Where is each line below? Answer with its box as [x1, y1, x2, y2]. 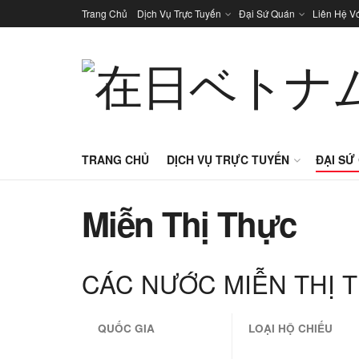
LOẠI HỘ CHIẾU [248, 321, 333, 336]
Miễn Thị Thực [82, 200, 296, 248]
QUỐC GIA [98, 321, 155, 336]
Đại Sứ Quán [239, 6, 295, 20]
